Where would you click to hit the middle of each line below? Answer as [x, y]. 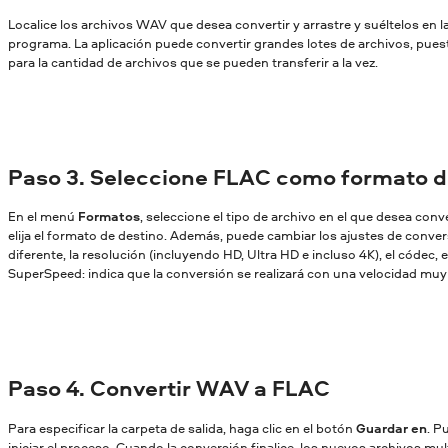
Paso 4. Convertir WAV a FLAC [169, 388]
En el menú [43, 216]
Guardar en [391, 428]
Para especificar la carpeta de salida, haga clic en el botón [182, 428]
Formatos [109, 216]
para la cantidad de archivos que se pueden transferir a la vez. [193, 61]
